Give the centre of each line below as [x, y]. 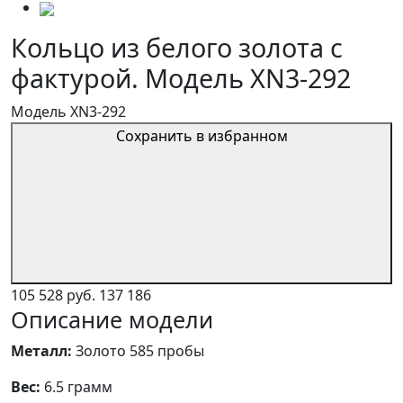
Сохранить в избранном [201, 136]
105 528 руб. [53, 296]
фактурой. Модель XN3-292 [181, 78]
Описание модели [112, 320]
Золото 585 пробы [138, 351]
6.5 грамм [76, 387]
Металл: [41, 351]
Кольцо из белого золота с [177, 48]
